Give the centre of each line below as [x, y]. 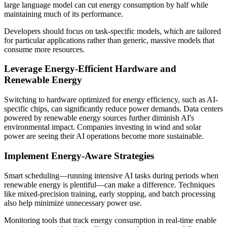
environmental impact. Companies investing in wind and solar [103, 127]
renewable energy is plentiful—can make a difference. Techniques [109, 184]
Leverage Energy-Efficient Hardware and [90, 69]
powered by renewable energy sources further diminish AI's [99, 118]
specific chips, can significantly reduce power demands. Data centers [113, 109]
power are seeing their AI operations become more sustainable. [104, 136]
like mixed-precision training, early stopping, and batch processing [110, 194]
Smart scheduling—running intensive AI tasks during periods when [111, 175]
